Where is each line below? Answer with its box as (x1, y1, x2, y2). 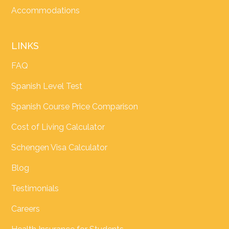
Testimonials (11, 184, 59, 194)
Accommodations (11, 6, 80, 16)
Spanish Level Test (11, 81, 83, 91)
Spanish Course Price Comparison (11, 102, 139, 112)
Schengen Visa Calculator (11, 143, 108, 153)
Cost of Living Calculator (11, 122, 105, 132)
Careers (11, 204, 40, 214)
